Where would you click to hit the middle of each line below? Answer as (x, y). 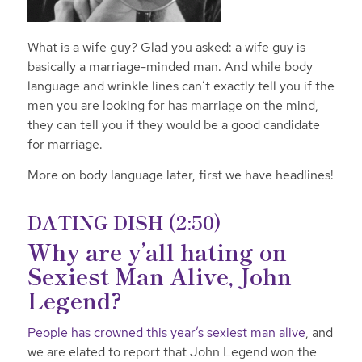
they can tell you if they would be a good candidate (173, 125)
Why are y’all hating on (157, 252)
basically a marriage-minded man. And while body (170, 67)
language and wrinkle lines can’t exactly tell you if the (181, 86)
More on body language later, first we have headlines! (180, 175)
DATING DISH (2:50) (124, 223)
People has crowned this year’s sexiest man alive (166, 333)
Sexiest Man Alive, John (159, 276)
